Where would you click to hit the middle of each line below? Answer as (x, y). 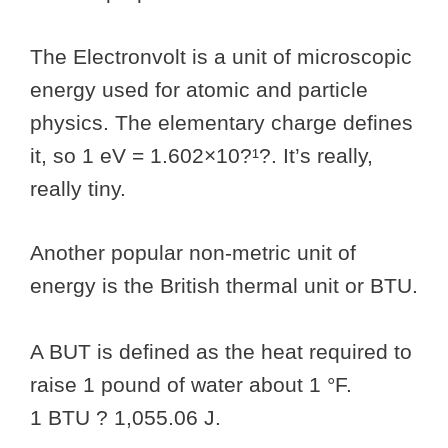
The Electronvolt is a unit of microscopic (221, 56)
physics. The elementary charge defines (221, 122)
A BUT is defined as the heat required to (221, 352)
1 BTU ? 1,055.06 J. (125, 418)
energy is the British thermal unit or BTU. (224, 286)
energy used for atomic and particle (199, 89)
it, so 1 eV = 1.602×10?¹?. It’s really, (201, 155)
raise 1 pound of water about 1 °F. (191, 385)
